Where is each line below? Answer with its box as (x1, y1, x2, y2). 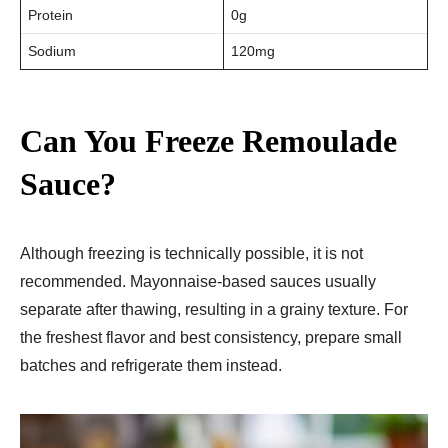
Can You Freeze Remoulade (20, 122, 397, 159)
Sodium (28, 42, 76, 59)
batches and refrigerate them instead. (20, 356, 282, 374)
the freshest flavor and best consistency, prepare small (20, 328, 402, 346)
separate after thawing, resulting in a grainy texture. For (20, 300, 408, 318)
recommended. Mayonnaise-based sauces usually (20, 272, 376, 290)
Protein (28, 6, 73, 23)
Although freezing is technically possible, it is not (20, 244, 363, 262)
